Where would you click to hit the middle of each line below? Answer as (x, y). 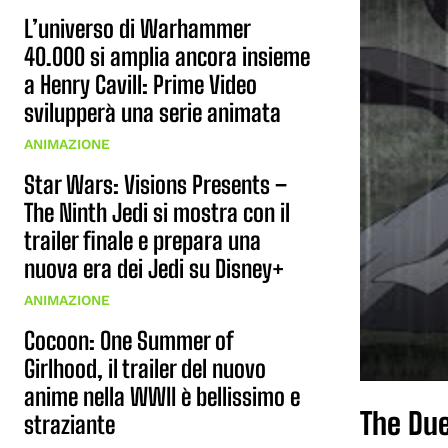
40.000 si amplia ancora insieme (167, 56)
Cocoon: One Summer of (129, 340)
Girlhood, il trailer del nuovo (145, 368)
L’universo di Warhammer (137, 28)
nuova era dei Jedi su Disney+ (154, 268)
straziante (69, 424)
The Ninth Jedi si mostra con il (157, 212)
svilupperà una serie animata (152, 112)
